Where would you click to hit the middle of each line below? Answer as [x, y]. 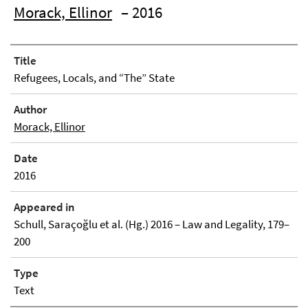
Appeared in [44, 207]
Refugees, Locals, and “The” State [94, 78]
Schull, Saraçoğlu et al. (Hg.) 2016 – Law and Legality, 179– [152, 224]
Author [30, 109]
